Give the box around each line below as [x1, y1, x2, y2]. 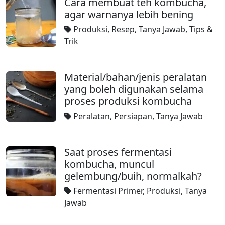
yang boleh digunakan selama [64, 82, 203, 96]
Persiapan [114, 110, 152, 122]
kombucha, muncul [64, 157, 154, 171]
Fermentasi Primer [73, 185, 143, 196]
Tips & [189, 24, 213, 35]
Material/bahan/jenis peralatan [64, 70, 207, 84]
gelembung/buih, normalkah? [64, 169, 202, 183]
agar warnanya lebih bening [64, 8, 193, 21]
